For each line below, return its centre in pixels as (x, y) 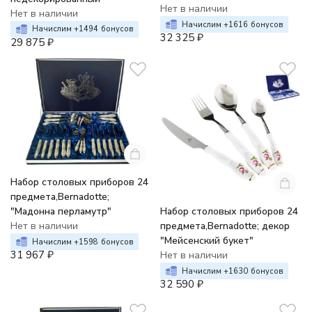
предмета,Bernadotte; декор (225, 226)
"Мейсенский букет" (207, 241)
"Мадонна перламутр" (61, 212)
